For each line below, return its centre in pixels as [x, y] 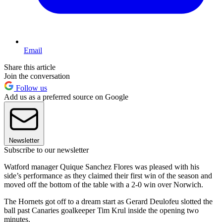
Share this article [30, 67]
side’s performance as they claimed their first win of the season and [108, 175]
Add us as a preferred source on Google [66, 97]
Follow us [30, 88]
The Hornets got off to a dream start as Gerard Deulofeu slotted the [108, 201]
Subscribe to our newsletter [46, 150]
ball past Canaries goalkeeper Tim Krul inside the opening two [101, 210]
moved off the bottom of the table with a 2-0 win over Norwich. [104, 184]
